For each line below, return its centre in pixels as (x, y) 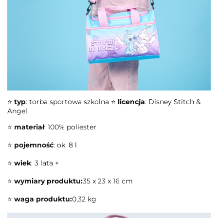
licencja (131, 102)
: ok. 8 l (65, 145)
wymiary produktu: (48, 181)
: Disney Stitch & (173, 102)
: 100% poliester (70, 127)
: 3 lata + (45, 163)
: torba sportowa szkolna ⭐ (72, 102)
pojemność (34, 145)
